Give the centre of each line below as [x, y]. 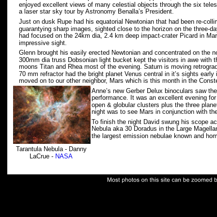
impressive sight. [43, 43]
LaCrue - [42, 156]
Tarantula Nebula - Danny [52, 149]
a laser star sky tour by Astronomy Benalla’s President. [99, 11]
